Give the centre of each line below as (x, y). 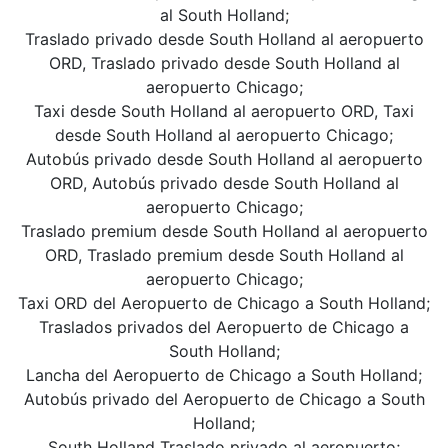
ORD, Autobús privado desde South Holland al (224, 183)
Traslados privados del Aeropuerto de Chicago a (224, 327)
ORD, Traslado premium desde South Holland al (224, 255)
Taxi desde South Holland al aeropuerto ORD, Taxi (224, 111)
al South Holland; (224, 15)
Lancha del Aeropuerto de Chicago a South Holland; (224, 375)
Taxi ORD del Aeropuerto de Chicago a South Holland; (224, 303)
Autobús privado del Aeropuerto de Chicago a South (224, 399)
